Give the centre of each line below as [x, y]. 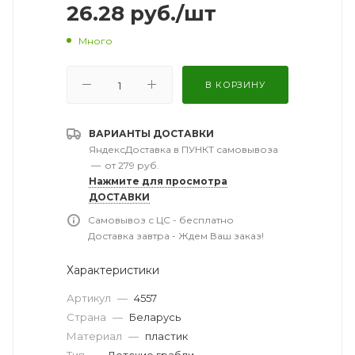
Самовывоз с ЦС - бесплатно [161, 219]
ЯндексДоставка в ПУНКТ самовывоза [183, 149]
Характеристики [113, 270]
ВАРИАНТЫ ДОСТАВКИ [151, 133]
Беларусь [155, 317]
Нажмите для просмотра [158, 181]
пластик [166, 336]
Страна [88, 317]
